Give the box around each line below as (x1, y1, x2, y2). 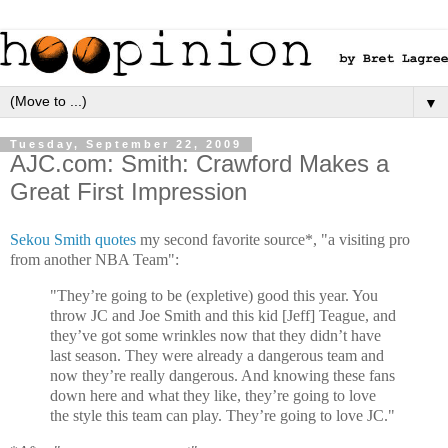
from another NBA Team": (10, 251, 179, 269)
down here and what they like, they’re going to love (50, 387, 376, 405)
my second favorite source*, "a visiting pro (136, 231, 410, 249)
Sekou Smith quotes (10, 231, 136, 249)
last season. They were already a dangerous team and (50, 347, 384, 365)
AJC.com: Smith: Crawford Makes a (10, 150, 389, 178)
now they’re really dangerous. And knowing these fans (50, 367, 395, 385)
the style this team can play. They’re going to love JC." (50, 407, 395, 425)
